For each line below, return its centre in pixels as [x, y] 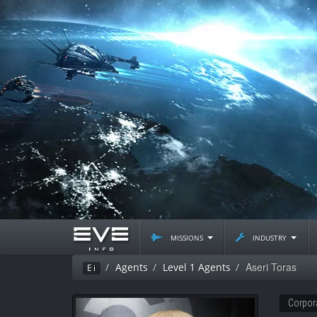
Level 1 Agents [197, 267]
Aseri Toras [271, 267]
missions [187, 237]
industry [270, 237]
